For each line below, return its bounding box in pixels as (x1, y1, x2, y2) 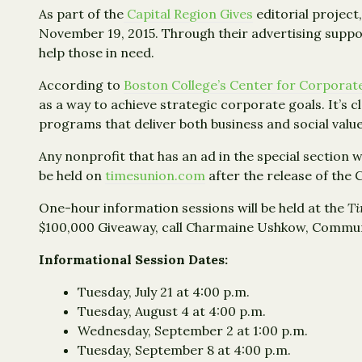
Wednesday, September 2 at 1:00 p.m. (78, 322, 308, 339)
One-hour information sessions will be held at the (39, 200, 347, 217)
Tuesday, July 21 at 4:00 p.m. (78, 284, 250, 301)
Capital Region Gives (124, 6, 253, 23)
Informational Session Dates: (39, 251, 228, 268)
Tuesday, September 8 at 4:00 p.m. (78, 342, 291, 359)
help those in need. (39, 44, 154, 61)
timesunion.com (105, 167, 205, 184)
